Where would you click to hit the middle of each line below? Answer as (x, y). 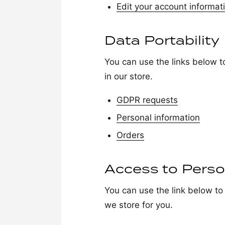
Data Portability (162, 40)
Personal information (158, 118)
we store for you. (138, 205)
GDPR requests (147, 100)
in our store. (128, 76)
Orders (130, 135)
